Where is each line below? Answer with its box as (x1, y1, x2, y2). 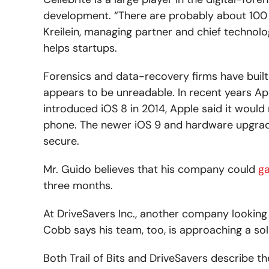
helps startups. (43, 40, 117, 55)
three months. (43, 178, 113, 193)
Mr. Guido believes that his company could (43, 162, 258, 177)
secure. (43, 133, 79, 148)
